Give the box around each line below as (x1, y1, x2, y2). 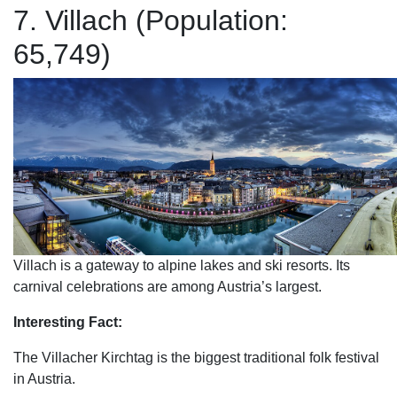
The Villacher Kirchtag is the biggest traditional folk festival (13, 350, 379, 365)
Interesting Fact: (13, 315, 122, 330)
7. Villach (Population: (13, 4, 288, 36)
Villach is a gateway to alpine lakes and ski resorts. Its (13, 258, 350, 273)
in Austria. (13, 371, 75, 386)
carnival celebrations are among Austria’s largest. (13, 279, 322, 294)
